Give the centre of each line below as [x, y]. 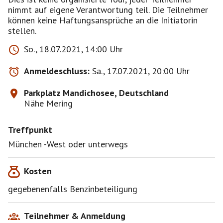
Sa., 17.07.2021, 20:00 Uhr [141, 71]
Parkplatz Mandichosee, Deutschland [96, 93]
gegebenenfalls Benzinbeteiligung [73, 189]
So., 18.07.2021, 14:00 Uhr [73, 49]
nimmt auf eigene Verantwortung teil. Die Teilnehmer [108, 10]
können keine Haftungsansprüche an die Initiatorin [103, 20]
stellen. [22, 31]
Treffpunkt [30, 130]
